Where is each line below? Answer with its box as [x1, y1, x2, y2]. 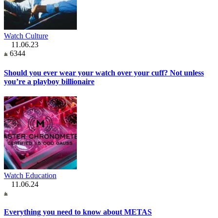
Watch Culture [4, 32, 48, 40]
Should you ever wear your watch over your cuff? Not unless [4, 68, 204, 77]
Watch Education [4, 171, 56, 180]
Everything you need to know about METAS [4, 208, 152, 217]
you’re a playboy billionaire [4, 77, 94, 86]
